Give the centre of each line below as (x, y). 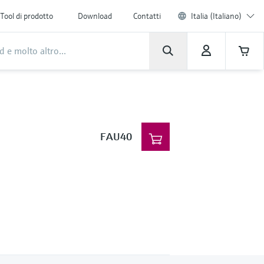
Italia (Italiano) (216, 16)
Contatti (147, 16)
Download (95, 16)
